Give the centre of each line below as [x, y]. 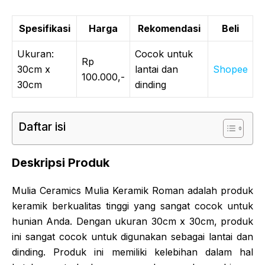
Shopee [230, 69]
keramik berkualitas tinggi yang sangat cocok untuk [132, 206]
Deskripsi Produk [61, 162]
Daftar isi [42, 127]
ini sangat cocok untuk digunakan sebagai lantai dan [132, 236]
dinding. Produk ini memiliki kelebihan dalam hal [132, 252]
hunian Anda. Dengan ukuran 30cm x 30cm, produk [132, 221]
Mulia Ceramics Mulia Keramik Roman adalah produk [132, 190]
